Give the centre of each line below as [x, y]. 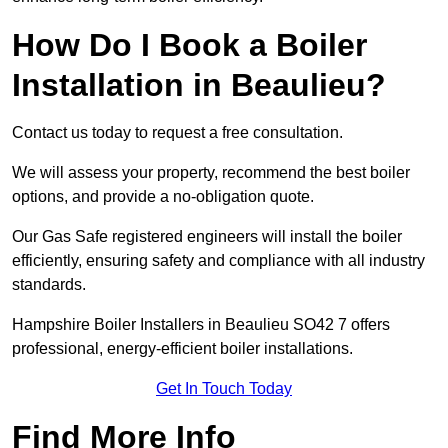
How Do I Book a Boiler [189, 45]
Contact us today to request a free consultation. [177, 133]
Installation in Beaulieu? [199, 85]
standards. [49, 285]
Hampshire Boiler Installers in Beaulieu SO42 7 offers [201, 325]
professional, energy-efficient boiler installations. [184, 349]
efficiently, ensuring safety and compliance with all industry [218, 261]
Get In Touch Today [224, 389]
